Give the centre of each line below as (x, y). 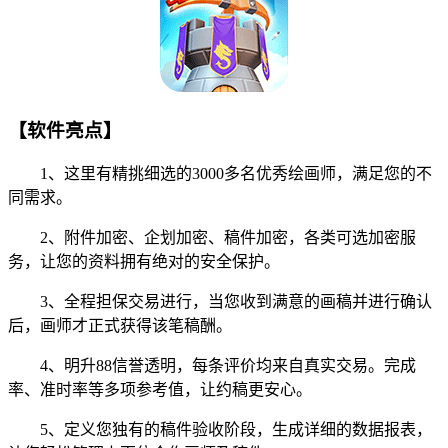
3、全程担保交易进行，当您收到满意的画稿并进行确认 (220, 302)
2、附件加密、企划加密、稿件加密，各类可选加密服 (212, 238)
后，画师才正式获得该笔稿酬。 (120, 326)
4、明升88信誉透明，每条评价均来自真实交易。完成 (212, 366)
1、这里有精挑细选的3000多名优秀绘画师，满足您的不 (220, 174)
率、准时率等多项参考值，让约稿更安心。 (160, 390)
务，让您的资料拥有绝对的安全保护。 (144, 262)
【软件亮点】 (65, 130)
